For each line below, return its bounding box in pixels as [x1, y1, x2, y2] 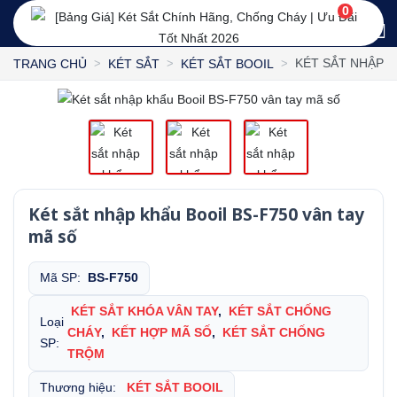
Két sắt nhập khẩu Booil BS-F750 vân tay [28, 203, 364, 227]
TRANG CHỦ [13, 56, 87, 71]
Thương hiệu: [40, 381, 123, 395]
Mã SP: [40, 271, 88, 285]
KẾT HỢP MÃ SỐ [112, 326, 213, 340]
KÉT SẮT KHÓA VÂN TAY [71, 305, 219, 319]
